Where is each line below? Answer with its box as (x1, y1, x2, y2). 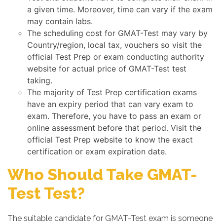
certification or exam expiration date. (27, 147, 167, 156)
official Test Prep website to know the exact (27, 135, 193, 145)
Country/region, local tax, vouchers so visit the (27, 40, 202, 50)
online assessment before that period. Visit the (27, 123, 201, 133)
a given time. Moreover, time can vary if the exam (27, 4, 213, 14)
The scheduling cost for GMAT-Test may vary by (27, 28, 208, 38)
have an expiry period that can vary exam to (27, 99, 193, 109)
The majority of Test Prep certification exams (27, 87, 197, 97)
